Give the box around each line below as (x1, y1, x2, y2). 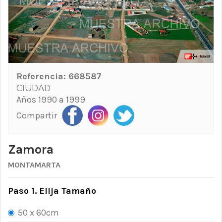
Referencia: (16, 70, 68, 82)
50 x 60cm (18, 207, 59, 218)
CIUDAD (16, 82, 51, 93)
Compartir (16, 110, 57, 121)
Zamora (8, 142, 54, 157)
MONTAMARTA (8, 160, 60, 169)
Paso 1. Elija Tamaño (8, 185, 96, 196)
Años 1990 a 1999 (16, 94, 85, 105)
